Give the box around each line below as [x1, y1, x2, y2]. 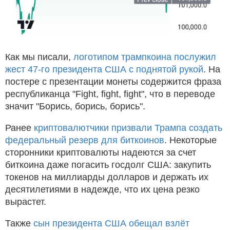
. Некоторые [164, 135, 217, 145]
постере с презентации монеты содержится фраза [5, 76, 221, 87]
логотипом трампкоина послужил [73, 51, 216, 62]
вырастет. [5, 196, 46, 207]
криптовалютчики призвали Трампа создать [34, 122, 222, 133]
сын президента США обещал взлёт [33, 218, 189, 228]
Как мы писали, [5, 51, 73, 62]
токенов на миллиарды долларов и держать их [5, 171, 208, 182]
